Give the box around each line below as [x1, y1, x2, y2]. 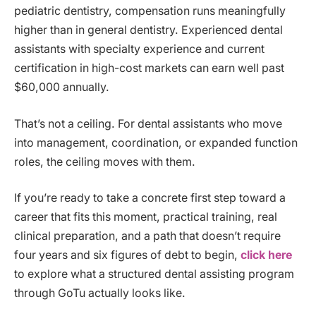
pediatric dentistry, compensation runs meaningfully [14, 4, 286, 18]
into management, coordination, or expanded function [14, 135, 298, 150]
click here [241, 248, 292, 262]
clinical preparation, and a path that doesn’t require [14, 229, 281, 243]
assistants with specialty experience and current [14, 42, 265, 56]
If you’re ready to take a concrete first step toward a [14, 191, 286, 205]
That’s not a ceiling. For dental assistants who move [14, 116, 282, 130]
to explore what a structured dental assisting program [14, 267, 294, 281]
